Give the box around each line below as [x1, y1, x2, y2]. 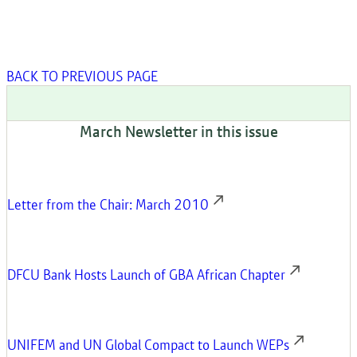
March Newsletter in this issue [79, 121, 278, 142]
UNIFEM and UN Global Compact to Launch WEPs [7, 335, 289, 354]
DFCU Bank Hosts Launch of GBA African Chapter [7, 265, 285, 284]
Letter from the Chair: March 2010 [7, 195, 209, 214]
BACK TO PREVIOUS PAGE [6, 67, 158, 85]
